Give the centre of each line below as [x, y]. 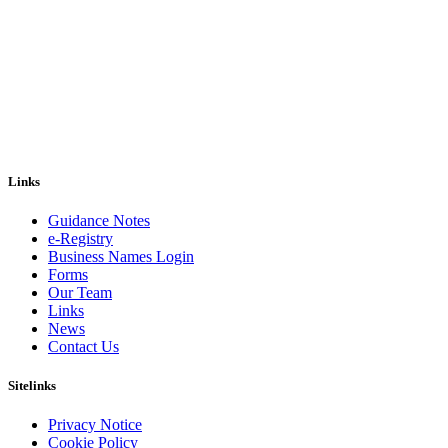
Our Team [80, 292]
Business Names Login [121, 256]
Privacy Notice [95, 425]
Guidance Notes [99, 220]
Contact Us [83, 346]
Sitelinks [32, 385]
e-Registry [80, 238]
